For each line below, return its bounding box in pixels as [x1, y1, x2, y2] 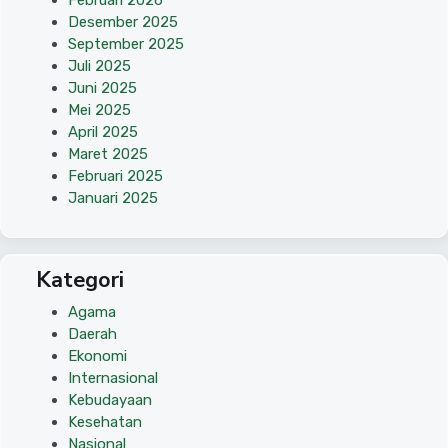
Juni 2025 [68, 79, 137, 98]
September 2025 [68, 35, 184, 54]
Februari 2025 [68, 167, 163, 186]
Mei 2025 [68, 101, 131, 120]
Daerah [68, 325, 117, 344]
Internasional [68, 369, 158, 388]
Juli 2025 [68, 57, 131, 76]
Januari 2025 [68, 189, 158, 208]
